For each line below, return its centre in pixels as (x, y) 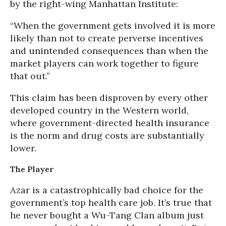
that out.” (30, 76)
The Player (32, 169)
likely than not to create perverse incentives (107, 38)
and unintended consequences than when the (109, 51)
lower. (23, 148)
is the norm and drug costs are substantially (107, 135)
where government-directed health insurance (110, 123)
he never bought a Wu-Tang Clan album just (107, 215)
